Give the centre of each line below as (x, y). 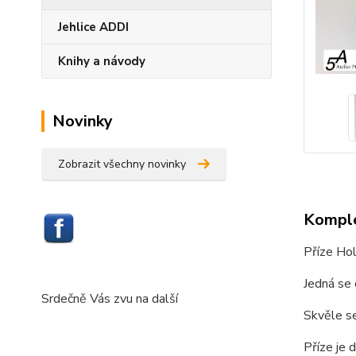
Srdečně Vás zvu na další (111, 298)
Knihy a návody (102, 61)
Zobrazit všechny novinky (122, 164)
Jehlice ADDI (93, 27)
